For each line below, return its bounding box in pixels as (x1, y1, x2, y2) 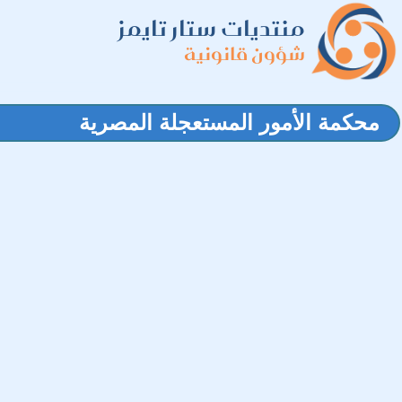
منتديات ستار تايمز (118, 8, 305, 48)
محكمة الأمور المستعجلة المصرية (79, 110, 380, 135)
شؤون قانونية (184, 37, 305, 70)
